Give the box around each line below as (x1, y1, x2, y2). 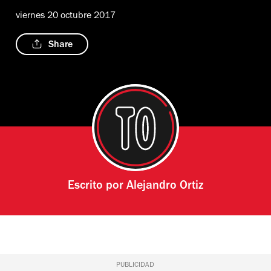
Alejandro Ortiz (126, 180, 203, 193)
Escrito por (67, 180, 126, 193)
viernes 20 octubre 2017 (16, 11, 116, 21)
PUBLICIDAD (116, 261, 155, 269)
